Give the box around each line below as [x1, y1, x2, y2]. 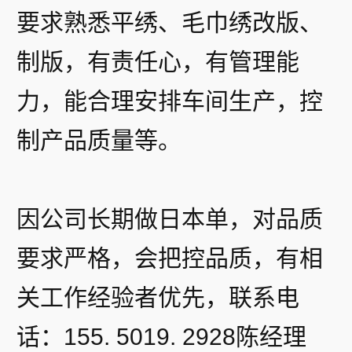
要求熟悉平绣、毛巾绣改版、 [16, 9, 323, 35]
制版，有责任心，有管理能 [16, 49, 299, 75]
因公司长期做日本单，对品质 [16, 206, 323, 232]
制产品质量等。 [16, 127, 181, 153]
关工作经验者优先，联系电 [16, 284, 299, 310]
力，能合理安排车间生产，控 [16, 88, 323, 114]
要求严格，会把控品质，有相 [16, 245, 323, 271]
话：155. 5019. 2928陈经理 [16, 324, 306, 350]
